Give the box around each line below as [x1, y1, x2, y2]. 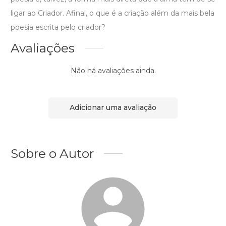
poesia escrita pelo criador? [11, 22, 105, 32]
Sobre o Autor [11, 145, 94, 161]
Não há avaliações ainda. [70, 66, 156, 75]
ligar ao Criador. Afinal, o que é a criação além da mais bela [11, 8, 214, 18]
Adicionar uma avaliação [70, 103, 156, 112]
